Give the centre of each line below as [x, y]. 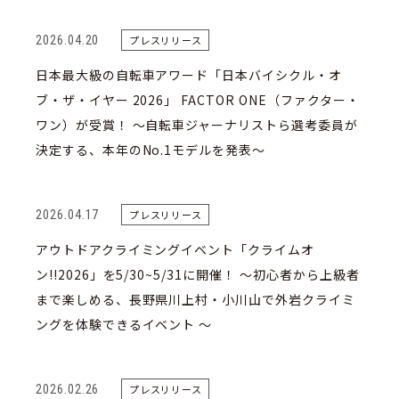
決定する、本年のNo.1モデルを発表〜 [151, 150]
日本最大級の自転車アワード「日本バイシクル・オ [188, 75]
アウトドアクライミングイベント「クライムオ [175, 249]
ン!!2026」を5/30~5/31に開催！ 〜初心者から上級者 [197, 274]
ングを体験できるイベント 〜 [124, 324]
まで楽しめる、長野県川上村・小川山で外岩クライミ [195, 299]
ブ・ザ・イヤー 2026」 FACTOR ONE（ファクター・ [197, 100]
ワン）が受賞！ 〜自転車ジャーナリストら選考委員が [196, 125]
